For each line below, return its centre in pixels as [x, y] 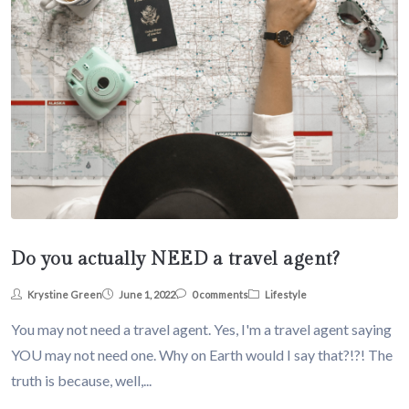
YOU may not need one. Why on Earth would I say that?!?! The [202, 355]
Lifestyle [286, 295]
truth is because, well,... [81, 381]
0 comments [220, 295]
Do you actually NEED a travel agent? [175, 260]
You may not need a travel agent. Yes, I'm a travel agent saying [201, 330]
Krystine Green [65, 295]
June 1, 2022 [147, 295]
